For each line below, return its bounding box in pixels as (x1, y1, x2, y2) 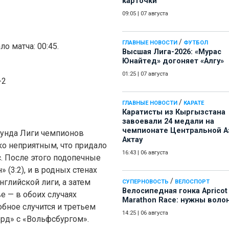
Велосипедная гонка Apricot (122, 187, 227, 196)
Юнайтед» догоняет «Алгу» (122, 57, 224, 66)
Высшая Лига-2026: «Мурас (122, 48, 221, 57)
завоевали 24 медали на (122, 117, 214, 126)
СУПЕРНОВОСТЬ (122, 178, 169, 186)
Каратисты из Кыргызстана (122, 108, 225, 117)
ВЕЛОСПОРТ (175, 178, 210, 186)
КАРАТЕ (184, 100, 204, 107)
